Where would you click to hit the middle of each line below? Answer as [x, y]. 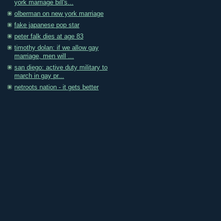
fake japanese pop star [47, 25]
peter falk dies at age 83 [49, 37]
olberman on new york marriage [59, 14]
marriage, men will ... [44, 56]
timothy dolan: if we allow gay [56, 48]
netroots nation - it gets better [56, 88]
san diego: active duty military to [61, 68]
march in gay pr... [39, 76]
